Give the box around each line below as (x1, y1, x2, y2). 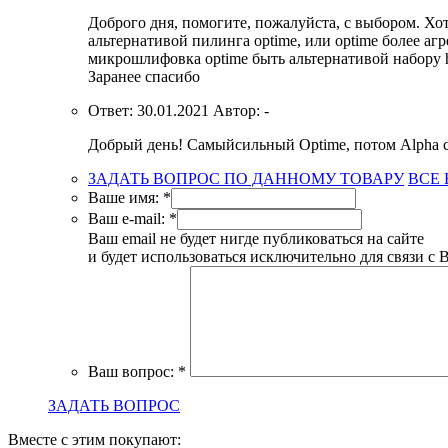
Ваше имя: (88, 188, 159, 206)
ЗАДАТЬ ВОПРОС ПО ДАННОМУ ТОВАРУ (88, 169, 404, 187)
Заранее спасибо (88, 67, 200, 85)
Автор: (213, 101, 264, 119)
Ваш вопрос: (88, 362, 174, 380)
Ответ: (88, 101, 133, 119)
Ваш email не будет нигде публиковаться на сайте (88, 229, 424, 247)
